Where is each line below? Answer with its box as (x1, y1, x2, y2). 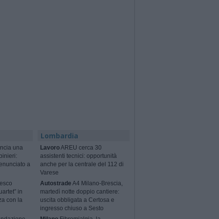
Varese (40, 169, 59, 176)
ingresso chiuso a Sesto (40, 205, 104, 212)
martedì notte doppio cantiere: (40, 188, 120, 196)
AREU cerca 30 (60, 144, 102, 152)
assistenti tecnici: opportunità (40, 153, 117, 160)
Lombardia (41, 131, 79, 141)
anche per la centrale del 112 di (40, 161, 124, 168)
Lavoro (40, 144, 60, 152)
